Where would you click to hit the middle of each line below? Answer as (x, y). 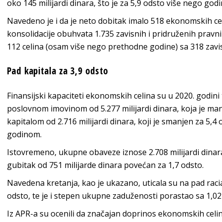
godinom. (24, 135)
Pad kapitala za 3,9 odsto (58, 71)
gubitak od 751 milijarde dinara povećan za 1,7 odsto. (105, 165)
